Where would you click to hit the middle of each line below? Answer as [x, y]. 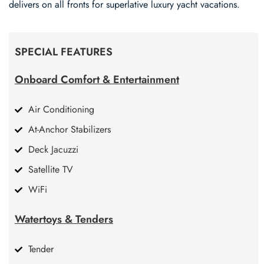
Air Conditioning [61, 109]
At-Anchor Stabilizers [70, 129]
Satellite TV [51, 169]
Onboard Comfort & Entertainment [97, 79]
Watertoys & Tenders [64, 219]
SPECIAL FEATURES [64, 52]
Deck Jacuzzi [53, 149]
